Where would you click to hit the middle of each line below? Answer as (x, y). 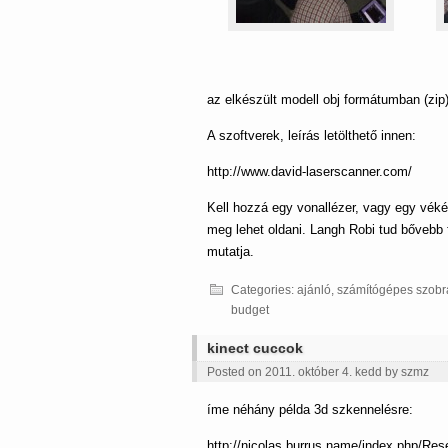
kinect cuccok (255, 348)
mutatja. (230, 251)
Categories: (264, 290)
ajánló (314, 290)
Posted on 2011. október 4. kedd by (304, 372)
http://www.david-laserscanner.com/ (309, 171)
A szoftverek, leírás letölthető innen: (311, 135)
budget (250, 310)
